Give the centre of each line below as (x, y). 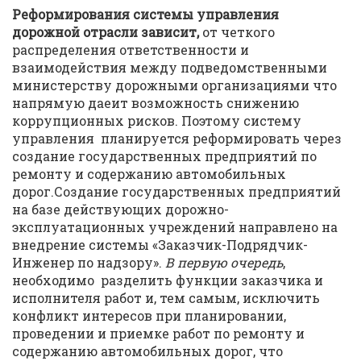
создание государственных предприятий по (164, 156)
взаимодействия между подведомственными (170, 67)
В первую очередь (224, 262)
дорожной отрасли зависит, (107, 32)
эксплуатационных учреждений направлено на (175, 227)
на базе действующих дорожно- (120, 209)
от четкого (239, 32)
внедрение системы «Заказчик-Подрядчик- (160, 245)
